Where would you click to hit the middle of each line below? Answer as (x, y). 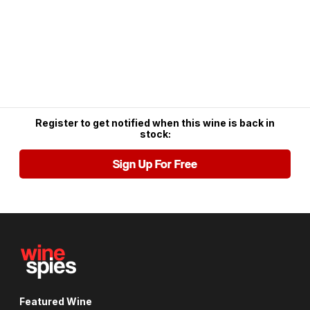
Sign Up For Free (155, 164)
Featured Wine (56, 301)
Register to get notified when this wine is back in (155, 123)
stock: (155, 134)
